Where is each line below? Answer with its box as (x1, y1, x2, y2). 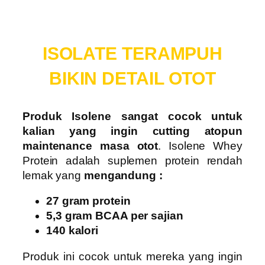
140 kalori (46, 224, 98, 237)
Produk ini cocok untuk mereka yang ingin (22, 250, 243, 263)
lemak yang (22, 169, 84, 182)
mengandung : (83, 169, 163, 182)
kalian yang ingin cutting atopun (22, 124, 243, 137)
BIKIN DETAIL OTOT (49, 68, 216, 88)
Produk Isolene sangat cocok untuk (22, 109, 243, 122)
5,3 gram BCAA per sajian (46, 209, 183, 222)
